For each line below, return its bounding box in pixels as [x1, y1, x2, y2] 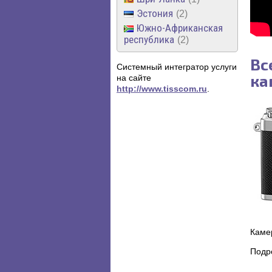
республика [124, 33, 174, 46]
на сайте [117, 72, 151, 83]
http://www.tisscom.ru [117, 83, 207, 93]
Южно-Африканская [137, 21, 223, 34]
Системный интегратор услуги [117, 61, 237, 72]
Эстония [137, 7, 173, 19]
